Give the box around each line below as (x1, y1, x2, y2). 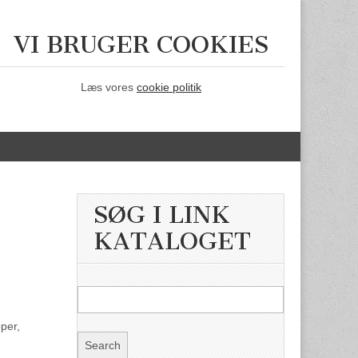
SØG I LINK (93, 201, 230, 229)
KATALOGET (93, 227, 251, 256)
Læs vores (81, 81, 137, 93)
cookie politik (137, 81, 201, 93)
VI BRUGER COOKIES (14, 30, 268, 59)
